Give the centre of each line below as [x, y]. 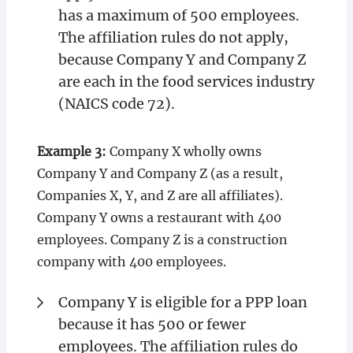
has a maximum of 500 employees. [178, 15]
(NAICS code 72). [116, 104]
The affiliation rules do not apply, [173, 37]
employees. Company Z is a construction [162, 240]
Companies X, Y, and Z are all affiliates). [160, 195]
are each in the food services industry [186, 82]
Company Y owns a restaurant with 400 [159, 217]
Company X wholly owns [184, 151]
